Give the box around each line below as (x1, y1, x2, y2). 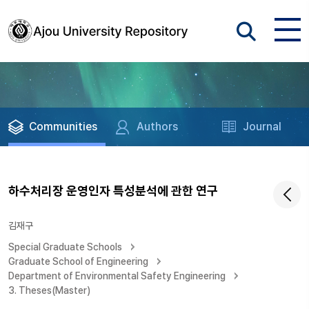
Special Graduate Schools (8, 241, 122, 252)
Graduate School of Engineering (8, 256, 148, 267)
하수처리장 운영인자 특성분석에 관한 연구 (8, 183, 218, 198)
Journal (243, 120, 282, 133)
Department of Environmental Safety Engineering (8, 270, 226, 281)
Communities (29, 120, 97, 133)
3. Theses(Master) (8, 285, 90, 296)
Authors (137, 120, 179, 133)
